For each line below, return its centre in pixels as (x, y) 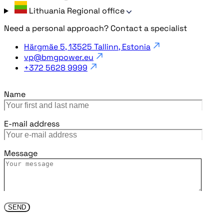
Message (21, 153)
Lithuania (48, 11)
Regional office (96, 11)
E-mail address (32, 123)
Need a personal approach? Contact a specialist (95, 28)
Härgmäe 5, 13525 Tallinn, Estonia (87, 46)
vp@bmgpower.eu (59, 57)
